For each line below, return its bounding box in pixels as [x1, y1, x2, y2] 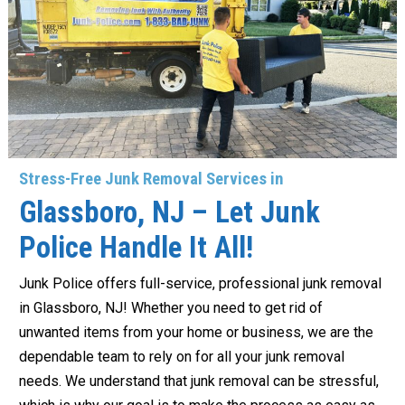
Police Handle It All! [19, 231, 253, 266]
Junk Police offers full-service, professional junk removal [19, 275, 381, 293]
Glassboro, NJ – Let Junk [19, 195, 320, 231]
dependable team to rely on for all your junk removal [19, 348, 344, 366]
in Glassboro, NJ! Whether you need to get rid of [19, 299, 323, 317]
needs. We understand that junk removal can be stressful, [19, 372, 379, 391]
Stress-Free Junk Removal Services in [19, 169, 284, 190]
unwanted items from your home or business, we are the [19, 324, 373, 342]
